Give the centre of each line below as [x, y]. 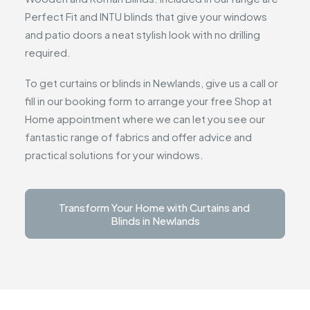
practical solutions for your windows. [114, 155]
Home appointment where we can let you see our [145, 119]
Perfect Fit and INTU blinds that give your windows [146, 16]
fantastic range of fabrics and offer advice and [138, 137]
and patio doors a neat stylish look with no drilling [143, 34]
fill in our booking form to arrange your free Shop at [148, 101]
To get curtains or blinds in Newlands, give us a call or [152, 83]
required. [48, 52]
